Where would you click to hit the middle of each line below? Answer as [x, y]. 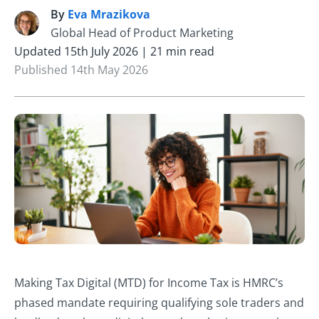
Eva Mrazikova [109, 14]
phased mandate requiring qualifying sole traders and [159, 303]
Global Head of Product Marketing [142, 32]
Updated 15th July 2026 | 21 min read [114, 51]
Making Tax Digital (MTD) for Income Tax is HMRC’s [149, 283]
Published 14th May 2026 [81, 69]
